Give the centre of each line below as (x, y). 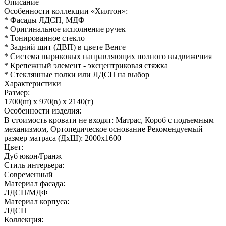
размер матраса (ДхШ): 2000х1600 (63, 138)
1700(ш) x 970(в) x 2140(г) (49, 101)
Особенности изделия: (43, 110)
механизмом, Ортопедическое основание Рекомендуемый (103, 129)
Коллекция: (24, 219)
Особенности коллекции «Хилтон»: (66, 11)
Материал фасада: (35, 183)
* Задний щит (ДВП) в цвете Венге (65, 47)
